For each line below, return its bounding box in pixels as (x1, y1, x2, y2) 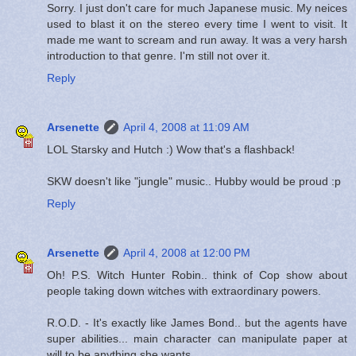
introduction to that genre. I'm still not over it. (47, 48, 270, 62)
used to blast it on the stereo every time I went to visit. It (47, 17, 347, 30)
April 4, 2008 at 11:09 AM (123, 120, 250, 133)
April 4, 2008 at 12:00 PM (123, 246, 250, 259)
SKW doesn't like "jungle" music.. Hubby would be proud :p (47, 174, 341, 188)
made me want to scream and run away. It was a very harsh (47, 33, 347, 46)
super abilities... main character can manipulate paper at (47, 331, 347, 345)
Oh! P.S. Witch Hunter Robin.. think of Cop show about (47, 268, 347, 281)
